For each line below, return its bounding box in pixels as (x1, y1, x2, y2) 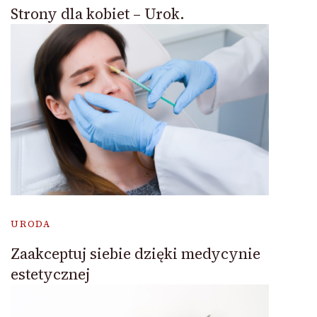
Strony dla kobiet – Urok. (11, 3, 185, 24)
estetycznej (11, 263, 90, 284)
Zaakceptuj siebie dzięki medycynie (11, 243, 260, 264)
